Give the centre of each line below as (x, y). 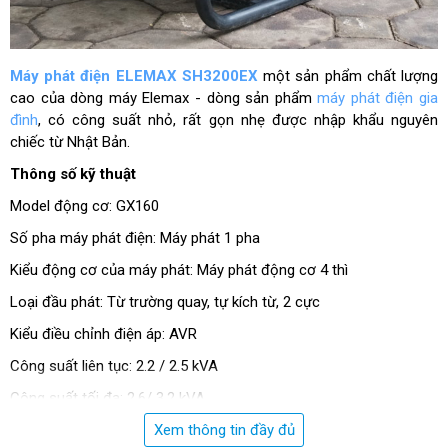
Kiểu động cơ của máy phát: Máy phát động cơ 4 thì (179, 270)
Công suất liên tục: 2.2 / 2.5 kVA (114, 366)
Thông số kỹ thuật (73, 174)
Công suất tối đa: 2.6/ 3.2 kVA (107, 398)
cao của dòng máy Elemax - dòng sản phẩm (164, 98)
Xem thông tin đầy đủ (224, 430)
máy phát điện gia (377, 98)
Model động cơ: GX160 (84, 206)
